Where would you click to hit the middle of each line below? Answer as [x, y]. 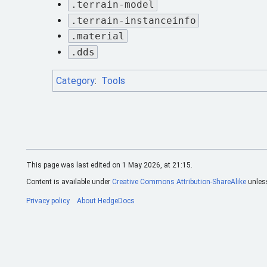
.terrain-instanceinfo [133, 20]
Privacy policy [48, 201]
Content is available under [69, 182]
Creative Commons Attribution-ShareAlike [179, 182]
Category [75, 81]
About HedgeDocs [106, 201]
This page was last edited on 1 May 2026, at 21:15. [109, 165]
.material [97, 36]
